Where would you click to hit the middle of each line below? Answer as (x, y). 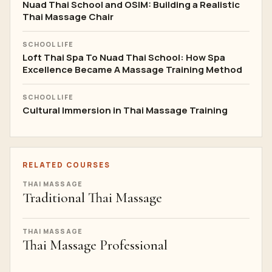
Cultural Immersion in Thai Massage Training (125, 110)
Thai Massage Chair (68, 17)
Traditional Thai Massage (92, 198)
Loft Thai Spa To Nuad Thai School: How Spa (124, 57)
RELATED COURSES (66, 165)
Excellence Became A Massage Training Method (132, 70)
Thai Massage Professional (95, 245)
